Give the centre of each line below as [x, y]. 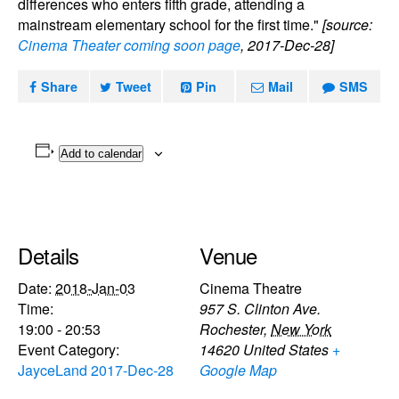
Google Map [238, 370]
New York [301, 329]
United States [286, 349]
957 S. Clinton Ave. [260, 308]
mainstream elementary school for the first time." [170, 24]
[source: [347, 24]
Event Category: [69, 349]
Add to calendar [101, 154]
